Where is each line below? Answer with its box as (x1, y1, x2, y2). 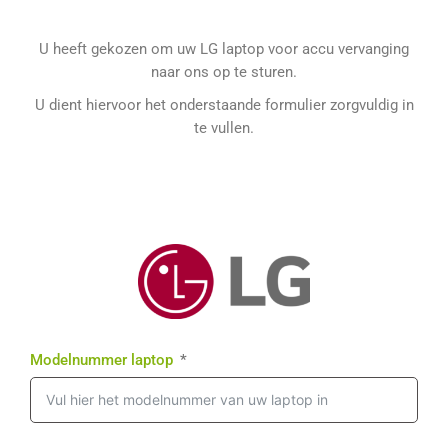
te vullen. (194, 119, 254, 137)
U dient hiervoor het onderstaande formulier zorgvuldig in (34, 96, 414, 114)
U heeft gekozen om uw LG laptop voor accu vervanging (39, 40, 409, 58)
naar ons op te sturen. (151, 63, 297, 81)
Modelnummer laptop (30, 351, 173, 370)
